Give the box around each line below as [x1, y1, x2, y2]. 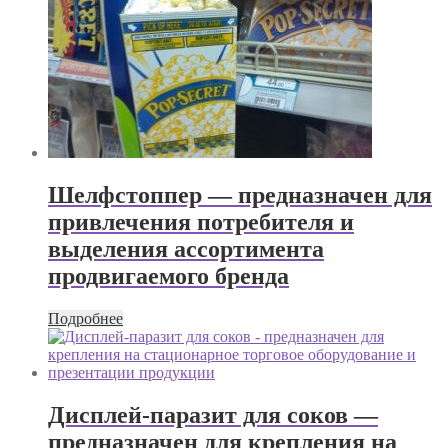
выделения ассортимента [48, 236, 324, 262]
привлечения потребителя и [48, 209, 354, 235]
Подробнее [48, 309, 123, 327]
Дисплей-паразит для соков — [48, 401, 378, 428]
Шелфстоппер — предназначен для [48, 182, 432, 208]
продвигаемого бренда [48, 263, 289, 289]
